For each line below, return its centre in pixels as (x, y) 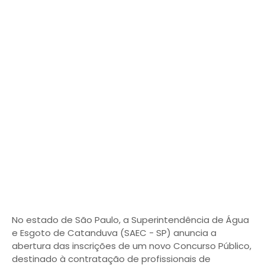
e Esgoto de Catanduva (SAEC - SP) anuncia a (114, 233)
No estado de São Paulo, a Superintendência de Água (130, 220)
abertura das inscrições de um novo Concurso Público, (132, 246)
